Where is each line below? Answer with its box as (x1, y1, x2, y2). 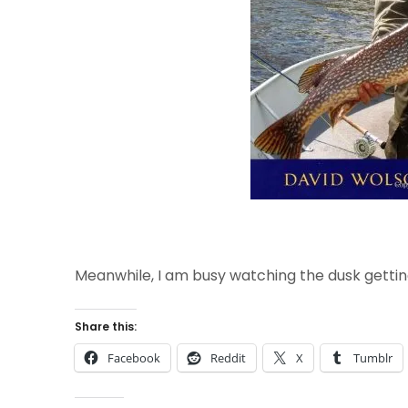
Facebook (107, 350, 160, 366)
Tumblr (353, 350, 393, 366)
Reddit (210, 350, 246, 366)
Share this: (75, 319, 137, 334)
